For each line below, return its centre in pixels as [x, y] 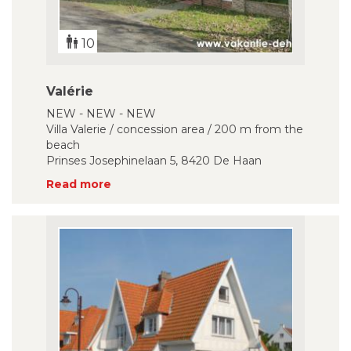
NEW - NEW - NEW [101, 114]
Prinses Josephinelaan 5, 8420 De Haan [154, 161]
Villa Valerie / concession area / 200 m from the [175, 129]
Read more [79, 184]
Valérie [70, 91]
